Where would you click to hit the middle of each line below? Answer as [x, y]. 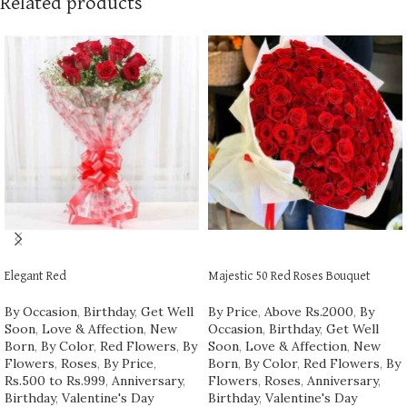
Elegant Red [35, 276]
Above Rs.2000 [309, 312]
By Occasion [41, 312]
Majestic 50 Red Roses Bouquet [289, 276]
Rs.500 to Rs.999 [55, 381]
